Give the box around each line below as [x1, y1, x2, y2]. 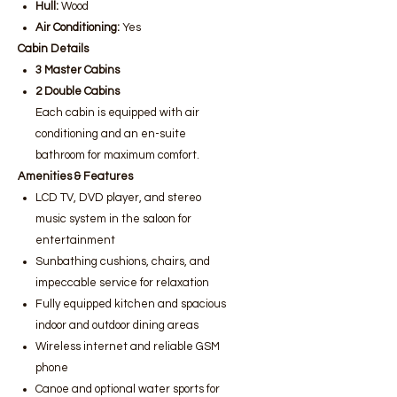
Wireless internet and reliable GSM [35, 340, 220, 353]
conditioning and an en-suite [35, 128, 186, 140]
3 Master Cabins [35, 64, 120, 76]
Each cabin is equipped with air [35, 106, 199, 119]
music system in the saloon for [35, 213, 191, 225]
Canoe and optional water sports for [35, 383, 220, 395]
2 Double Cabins [35, 85, 120, 97]
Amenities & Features [18, 170, 133, 183]
